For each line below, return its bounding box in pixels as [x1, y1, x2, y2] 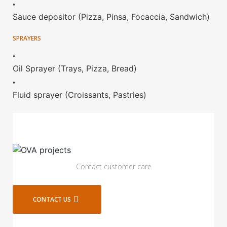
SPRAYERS [13, 33, 41, 43]
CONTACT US [33, 195, 71, 204]
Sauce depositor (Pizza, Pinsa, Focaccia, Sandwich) [13, 11, 210, 22]
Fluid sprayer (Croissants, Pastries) [13, 89, 146, 100]
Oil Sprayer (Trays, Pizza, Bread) [13, 63, 137, 73]
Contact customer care [75, 162, 152, 172]
